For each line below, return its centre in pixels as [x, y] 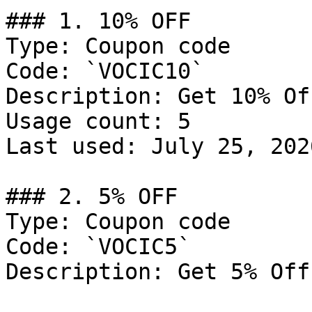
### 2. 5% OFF [92, 196]
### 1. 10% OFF [98, 21]
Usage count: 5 [98, 121]
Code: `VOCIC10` [105, 71]
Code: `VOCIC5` [98, 247]
